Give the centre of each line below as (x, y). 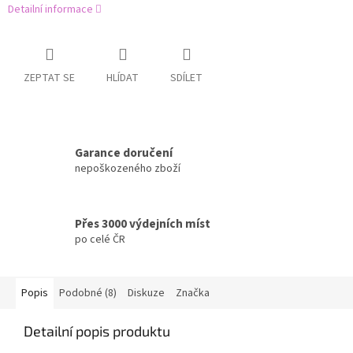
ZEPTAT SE (49, 78)
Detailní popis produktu (97, 331)
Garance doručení (124, 152)
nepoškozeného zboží (128, 168)
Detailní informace (50, 10)
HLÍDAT (123, 78)
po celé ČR (100, 239)
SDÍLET (186, 78)
